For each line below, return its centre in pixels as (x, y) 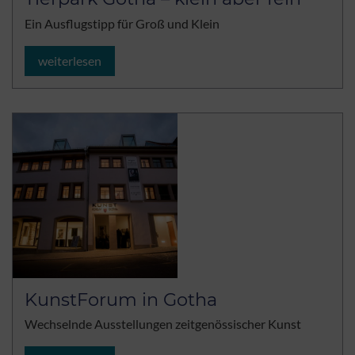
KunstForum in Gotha (121, 299)
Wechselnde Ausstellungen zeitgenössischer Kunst (163, 324)
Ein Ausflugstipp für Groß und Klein (122, 23)
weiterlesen (70, 60)
